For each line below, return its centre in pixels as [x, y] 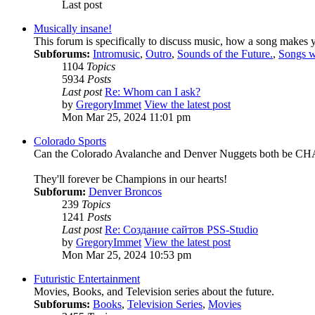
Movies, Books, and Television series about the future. [154, 292]
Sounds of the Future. [225, 54]
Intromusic [116, 54]
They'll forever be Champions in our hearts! [130, 179]
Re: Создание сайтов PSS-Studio [181, 230]
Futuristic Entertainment [87, 279]
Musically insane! [73, 29]
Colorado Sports [70, 141]
